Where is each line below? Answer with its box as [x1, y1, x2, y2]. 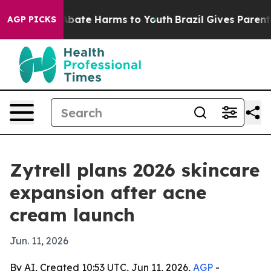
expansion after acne [10, 181, 206, 204]
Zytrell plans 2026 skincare [10, 158, 260, 181]
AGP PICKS [7, 14, 56, 25]
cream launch [10, 203, 135, 226]
